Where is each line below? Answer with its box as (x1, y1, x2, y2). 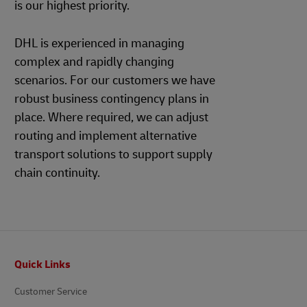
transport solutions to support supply (14, 147, 212, 162)
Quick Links (14, 258, 71, 271)
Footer (14, 252, 32, 260)
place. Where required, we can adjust (14, 110, 208, 125)
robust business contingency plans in (14, 91, 209, 107)
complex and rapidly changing (14, 54, 174, 70)
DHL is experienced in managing (14, 36, 184, 51)
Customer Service (14, 286, 87, 297)
